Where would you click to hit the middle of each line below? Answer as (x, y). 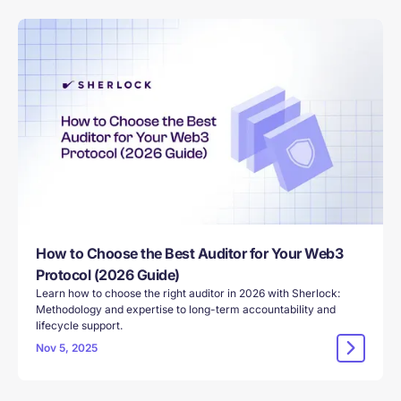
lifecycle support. (79, 325)
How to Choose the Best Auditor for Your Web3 (189, 253)
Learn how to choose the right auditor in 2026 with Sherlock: (188, 293)
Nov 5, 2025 (67, 347)
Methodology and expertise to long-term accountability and (186, 309)
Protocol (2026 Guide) (108, 274)
